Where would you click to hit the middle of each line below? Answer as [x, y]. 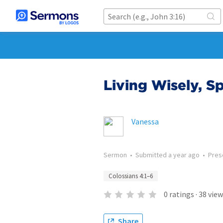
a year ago [184, 155]
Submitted [152, 155]
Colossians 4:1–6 [131, 176]
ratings [181, 194]
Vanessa [145, 121]
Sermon [115, 155]
